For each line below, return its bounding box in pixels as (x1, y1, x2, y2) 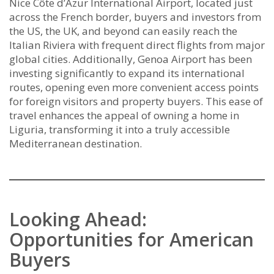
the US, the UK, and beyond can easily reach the (9, 24, 237, 39)
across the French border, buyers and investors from (9, 10, 261, 24)
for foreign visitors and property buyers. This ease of (9, 94, 263, 109)
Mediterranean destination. (9, 136, 142, 151)
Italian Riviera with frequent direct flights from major (9, 38, 265, 53)
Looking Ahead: (9, 207, 147, 232)
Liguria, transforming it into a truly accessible (9, 122, 230, 137)
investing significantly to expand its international (9, 66, 245, 81)
